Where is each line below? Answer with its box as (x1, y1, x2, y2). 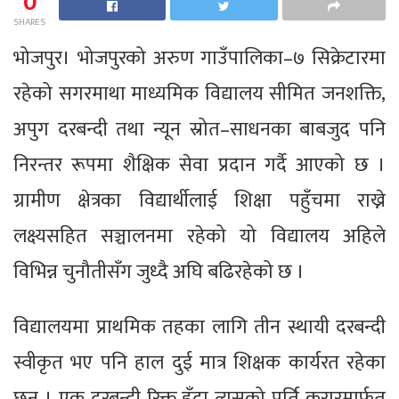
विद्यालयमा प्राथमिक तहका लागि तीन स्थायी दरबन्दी (13, 310, 386, 344)
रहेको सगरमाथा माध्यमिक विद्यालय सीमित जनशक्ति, (13, 77, 386, 110)
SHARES (13, 13, 45, 30)
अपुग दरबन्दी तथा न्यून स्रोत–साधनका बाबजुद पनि (13, 112, 386, 146)
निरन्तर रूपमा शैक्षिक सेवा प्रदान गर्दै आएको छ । (13, 148, 386, 182)
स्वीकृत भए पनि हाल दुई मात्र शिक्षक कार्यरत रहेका (13, 346, 386, 379)
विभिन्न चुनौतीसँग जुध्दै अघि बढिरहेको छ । (13, 255, 305, 289)
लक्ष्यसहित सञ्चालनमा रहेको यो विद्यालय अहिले (13, 219, 386, 253)
